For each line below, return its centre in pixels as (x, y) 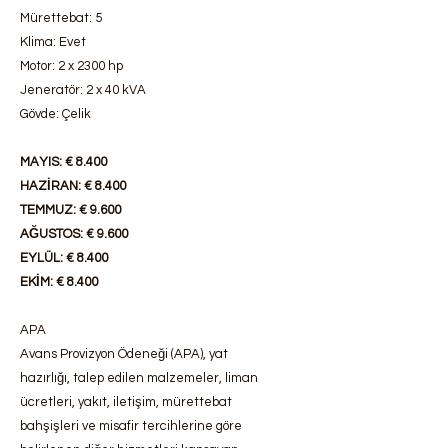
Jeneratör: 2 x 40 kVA (83, 90)
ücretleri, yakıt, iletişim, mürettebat (126, 402)
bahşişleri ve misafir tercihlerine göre (131, 426)
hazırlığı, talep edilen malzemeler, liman (139, 378)
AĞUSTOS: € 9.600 (74, 234)
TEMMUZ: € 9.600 (70, 210)
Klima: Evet (53, 42)
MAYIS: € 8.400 (63, 162)
